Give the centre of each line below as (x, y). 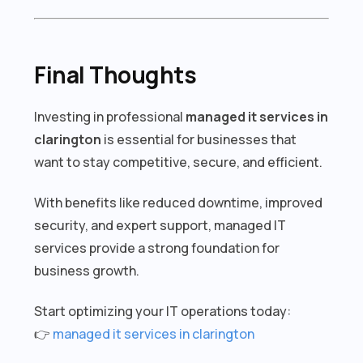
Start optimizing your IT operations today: (163, 311)
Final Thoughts (115, 74)
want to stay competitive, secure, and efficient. (179, 162)
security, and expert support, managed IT (160, 225)
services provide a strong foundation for (157, 248)
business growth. (87, 270)
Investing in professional (110, 116)
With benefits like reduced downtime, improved (179, 202)
